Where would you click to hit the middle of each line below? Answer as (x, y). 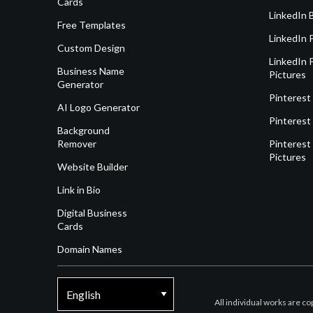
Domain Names (90, 249)
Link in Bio (79, 189)
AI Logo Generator (99, 107)
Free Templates (92, 24)
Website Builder (93, 166)
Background (83, 130)
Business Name (91, 71)
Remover (77, 143)
